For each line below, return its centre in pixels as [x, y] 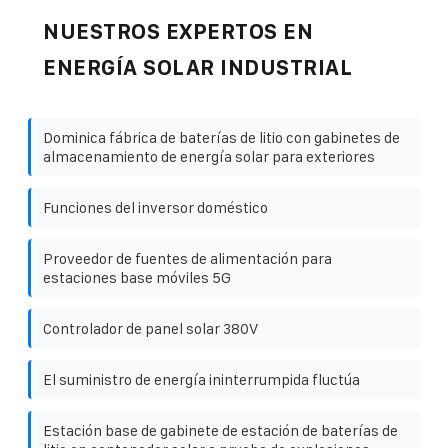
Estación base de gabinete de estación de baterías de [220, 430]
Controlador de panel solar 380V [150, 328]
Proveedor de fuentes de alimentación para [187, 258]
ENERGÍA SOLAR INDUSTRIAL [197, 67]
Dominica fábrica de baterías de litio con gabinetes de [221, 137]
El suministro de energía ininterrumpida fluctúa [201, 379]
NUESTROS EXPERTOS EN [178, 31]
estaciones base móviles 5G [137, 277]
